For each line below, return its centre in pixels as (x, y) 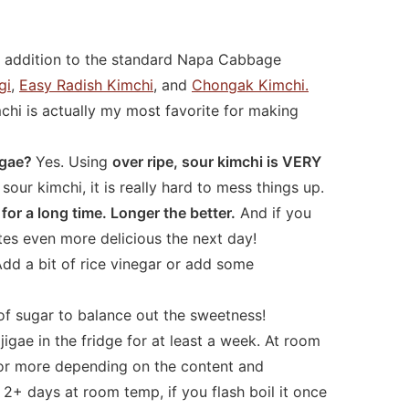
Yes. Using (74, 161)
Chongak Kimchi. (250, 84)
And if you (273, 212)
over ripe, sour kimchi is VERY (217, 161)
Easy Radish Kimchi (86, 84)
